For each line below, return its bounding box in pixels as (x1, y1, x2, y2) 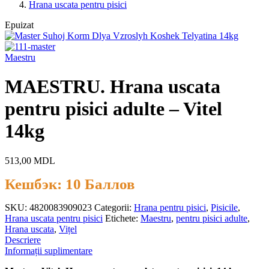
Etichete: (105, 213, 141, 223)
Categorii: (94, 202, 134, 213)
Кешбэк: (5, 175, 62, 192)
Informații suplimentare (5, 245, 92, 256)
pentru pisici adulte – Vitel (5, 98, 222, 120)
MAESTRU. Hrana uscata (5, 76, 220, 98)
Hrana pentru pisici (134, 202, 206, 213)
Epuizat (5, 20, 34, 30)
